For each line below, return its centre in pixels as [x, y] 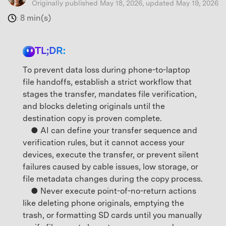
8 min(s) [36, 18]
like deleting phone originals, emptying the [103, 203]
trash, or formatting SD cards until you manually [112, 215]
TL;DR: [50, 51]
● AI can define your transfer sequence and [110, 131]
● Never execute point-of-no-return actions [109, 191]
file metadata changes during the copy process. [113, 179]
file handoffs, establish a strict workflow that [107, 82]
